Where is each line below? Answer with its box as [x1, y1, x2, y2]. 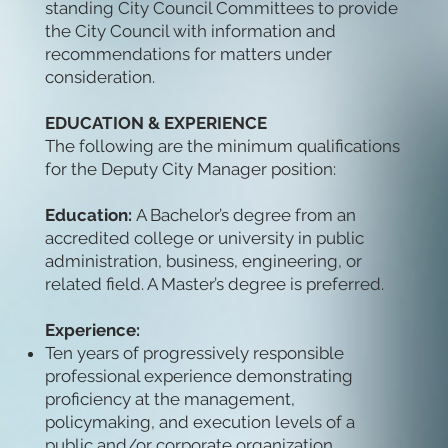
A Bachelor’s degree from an [135, 205, 356, 226]
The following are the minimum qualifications [44, 136, 400, 157]
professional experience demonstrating [44, 366, 353, 387]
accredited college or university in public [44, 228, 364, 249]
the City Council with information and [44, 21, 336, 42]
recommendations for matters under [44, 44, 332, 65]
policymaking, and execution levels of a [44, 412, 355, 433]
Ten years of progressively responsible [44, 343, 344, 364]
